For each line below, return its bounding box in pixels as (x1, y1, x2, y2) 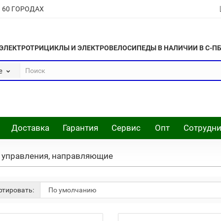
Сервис (111, 123, 141, 133)
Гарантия (63, 123, 99, 133)
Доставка (11, 123, 50, 133)
